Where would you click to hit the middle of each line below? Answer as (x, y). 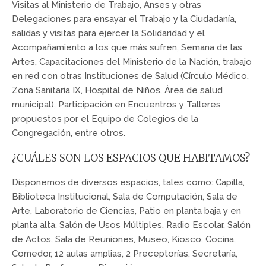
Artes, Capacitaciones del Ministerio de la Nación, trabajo (132, 62)
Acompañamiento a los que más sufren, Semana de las (127, 48)
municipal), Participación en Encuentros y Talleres (116, 105)
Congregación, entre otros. (69, 133)
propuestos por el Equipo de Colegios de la (105, 119)
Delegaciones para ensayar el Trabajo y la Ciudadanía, (124, 19)
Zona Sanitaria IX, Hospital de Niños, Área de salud (117, 91)
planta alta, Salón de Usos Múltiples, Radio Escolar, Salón (131, 225)
